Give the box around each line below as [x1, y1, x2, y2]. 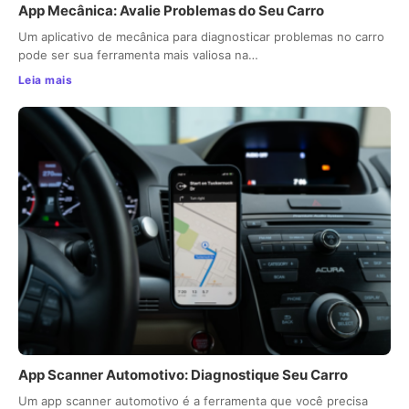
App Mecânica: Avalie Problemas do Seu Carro [18, 2, 324, 19]
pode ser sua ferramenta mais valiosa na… [18, 47, 258, 62]
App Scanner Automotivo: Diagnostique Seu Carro [18, 365, 348, 383]
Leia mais [18, 73, 73, 87]
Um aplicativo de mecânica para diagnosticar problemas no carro [18, 29, 384, 44]
